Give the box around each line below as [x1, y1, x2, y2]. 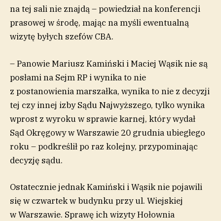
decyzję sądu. [10, 154, 63, 166]
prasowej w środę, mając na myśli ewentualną [10, 17, 189, 29]
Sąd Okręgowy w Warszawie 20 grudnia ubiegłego [10, 127, 205, 138]
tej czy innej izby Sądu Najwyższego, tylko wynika [10, 99, 205, 110]
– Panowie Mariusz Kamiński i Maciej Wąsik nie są [10, 58, 208, 69]
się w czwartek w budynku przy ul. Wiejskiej [10, 195, 183, 206]
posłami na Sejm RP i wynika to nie [10, 72, 146, 83]
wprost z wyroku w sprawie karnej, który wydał [10, 113, 195, 124]
